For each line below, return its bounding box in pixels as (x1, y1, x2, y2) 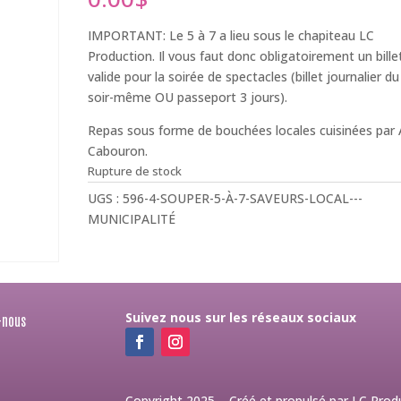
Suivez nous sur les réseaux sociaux (125, 308, 357, 326)
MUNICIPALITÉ (88, 210, 176, 227)
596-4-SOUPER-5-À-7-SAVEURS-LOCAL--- (123, 190, 363, 207)
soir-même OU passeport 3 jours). (88, 89, 288, 106)
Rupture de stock (88, 163, 183, 179)
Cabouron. (88, 142, 149, 159)
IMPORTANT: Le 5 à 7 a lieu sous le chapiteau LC (88, 27, 375, 44)
